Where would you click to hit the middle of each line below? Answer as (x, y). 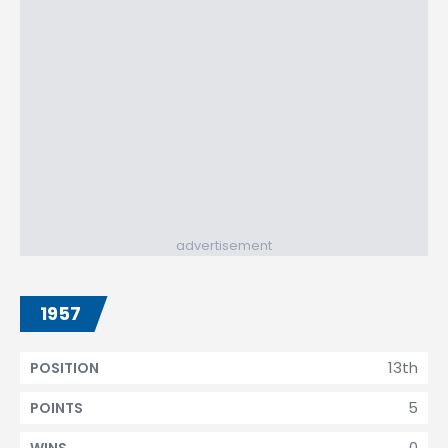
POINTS (56, 408)
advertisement (224, 245)
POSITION (64, 368)
